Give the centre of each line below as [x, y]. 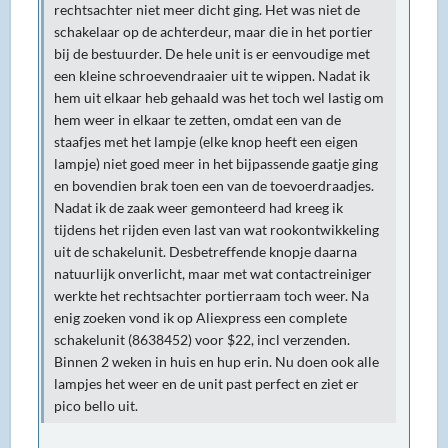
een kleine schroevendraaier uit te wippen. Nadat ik [212, 76]
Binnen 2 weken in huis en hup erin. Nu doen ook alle [217, 362]
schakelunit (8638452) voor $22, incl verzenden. [202, 340]
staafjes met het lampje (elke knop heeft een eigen [206, 142]
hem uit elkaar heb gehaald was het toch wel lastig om [219, 98]
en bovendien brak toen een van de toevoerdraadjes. [214, 186]
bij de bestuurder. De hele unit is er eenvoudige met [212, 54]
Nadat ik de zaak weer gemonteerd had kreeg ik [199, 208]
